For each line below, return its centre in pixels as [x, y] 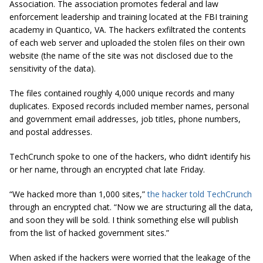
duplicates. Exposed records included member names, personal [129, 106]
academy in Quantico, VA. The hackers [83, 30]
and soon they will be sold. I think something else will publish [124, 220]
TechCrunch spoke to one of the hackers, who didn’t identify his [130, 156]
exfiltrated [176, 30]
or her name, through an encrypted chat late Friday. [107, 169]
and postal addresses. [51, 132]
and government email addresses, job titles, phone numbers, [125, 119]
